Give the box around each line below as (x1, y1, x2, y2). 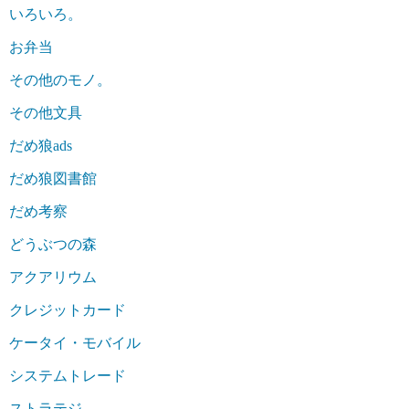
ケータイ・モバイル (9, 334, 141, 351)
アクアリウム (9, 268, 97, 285)
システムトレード (9, 367, 126, 383)
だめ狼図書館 (9, 170, 97, 186)
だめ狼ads (9, 137, 72, 153)
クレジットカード (9, 301, 126, 318)
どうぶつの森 (9, 236, 97, 252)
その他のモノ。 (9, 71, 111, 88)
